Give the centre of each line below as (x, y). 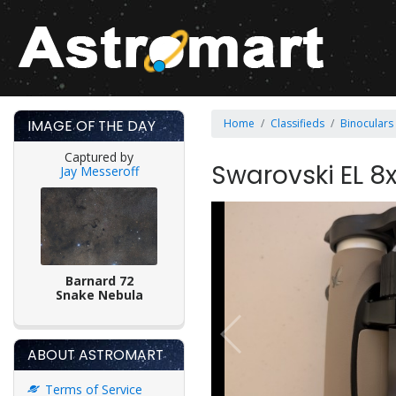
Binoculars (367, 123)
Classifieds (297, 123)
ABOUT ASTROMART (95, 354)
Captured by (99, 157)
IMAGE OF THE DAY (91, 126)
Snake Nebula (99, 294)
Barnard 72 (99, 280)
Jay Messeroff (99, 171)
